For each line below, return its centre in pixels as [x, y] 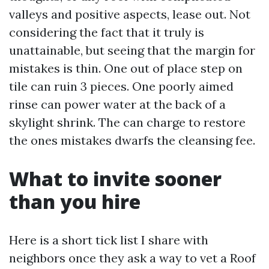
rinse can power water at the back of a [117, 104]
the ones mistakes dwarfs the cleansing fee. [132, 140]
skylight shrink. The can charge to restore [127, 122]
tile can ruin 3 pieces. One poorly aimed [121, 86]
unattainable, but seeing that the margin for [132, 50]
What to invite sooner [115, 179]
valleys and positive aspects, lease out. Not [130, 14]
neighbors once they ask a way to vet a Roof [132, 258]
